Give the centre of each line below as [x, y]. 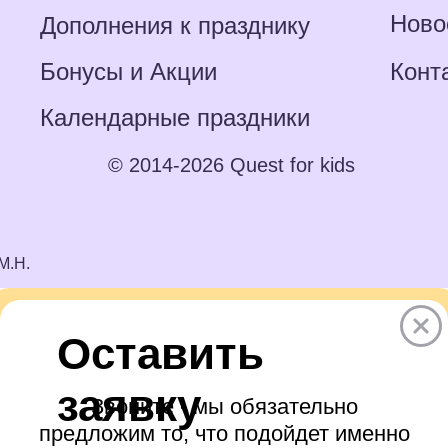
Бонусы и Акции [128, 71]
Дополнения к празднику [175, 25]
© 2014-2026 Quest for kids [231, 165]
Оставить [160, 353]
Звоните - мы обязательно [224, 406]
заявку [129, 405]
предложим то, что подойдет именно [224, 433]
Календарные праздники [175, 117]
